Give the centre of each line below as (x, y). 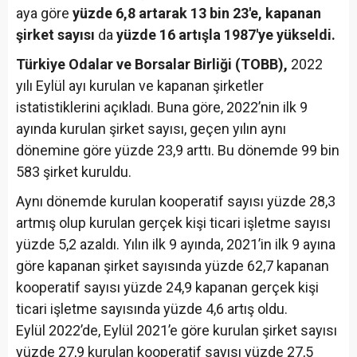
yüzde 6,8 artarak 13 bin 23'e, (167, 14)
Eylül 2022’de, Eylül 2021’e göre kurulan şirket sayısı (177, 331)
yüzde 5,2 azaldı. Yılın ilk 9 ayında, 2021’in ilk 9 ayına (176, 245)
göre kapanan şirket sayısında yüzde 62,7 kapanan (173, 266)
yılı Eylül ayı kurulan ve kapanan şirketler (140, 86)
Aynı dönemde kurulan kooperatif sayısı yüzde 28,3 (176, 202)
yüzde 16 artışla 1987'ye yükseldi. (226, 35)
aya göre (44, 14)
